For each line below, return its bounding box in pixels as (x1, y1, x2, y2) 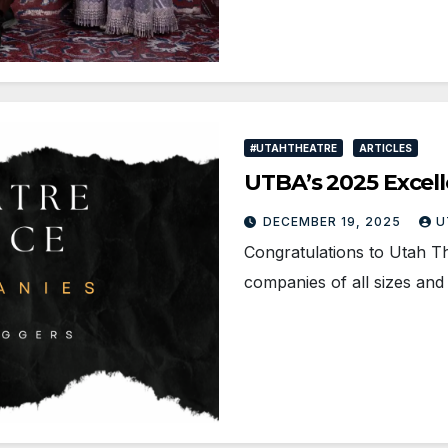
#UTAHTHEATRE (250, 142, 337, 155)
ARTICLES (359, 142, 412, 155)
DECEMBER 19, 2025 (263, 214, 405, 230)
